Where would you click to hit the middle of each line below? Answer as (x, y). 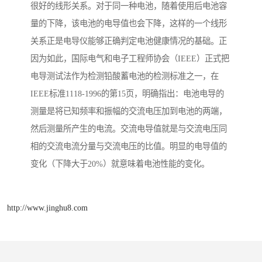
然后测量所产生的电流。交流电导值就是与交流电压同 (129, 129)
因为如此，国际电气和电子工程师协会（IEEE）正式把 (130, 59)
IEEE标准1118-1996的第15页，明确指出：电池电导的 (127, 94)
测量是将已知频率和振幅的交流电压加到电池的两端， (129, 111)
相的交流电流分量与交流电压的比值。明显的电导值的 (129, 146)
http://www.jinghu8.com (47, 207)
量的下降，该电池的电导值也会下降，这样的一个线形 (129, 24)
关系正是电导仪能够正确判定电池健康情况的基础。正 (129, 41)
